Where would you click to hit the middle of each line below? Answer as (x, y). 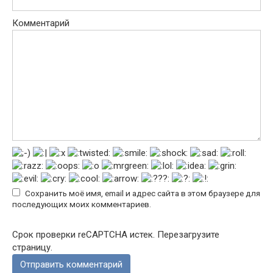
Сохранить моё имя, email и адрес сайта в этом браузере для (143, 193)
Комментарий (41, 23)
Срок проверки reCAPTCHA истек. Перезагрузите (116, 234)
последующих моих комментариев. (82, 204)
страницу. (32, 247)
